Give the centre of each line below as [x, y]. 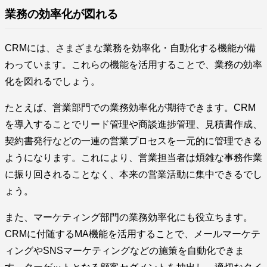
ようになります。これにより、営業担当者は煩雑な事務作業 [133, 158]
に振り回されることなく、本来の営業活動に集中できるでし [133, 175]
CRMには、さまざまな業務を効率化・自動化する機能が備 [130, 48]
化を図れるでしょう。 [52, 82]
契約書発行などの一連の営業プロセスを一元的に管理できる [133, 141]
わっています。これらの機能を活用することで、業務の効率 [133, 65]
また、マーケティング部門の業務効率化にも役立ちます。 [129, 218]
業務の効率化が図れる [61, 14]
